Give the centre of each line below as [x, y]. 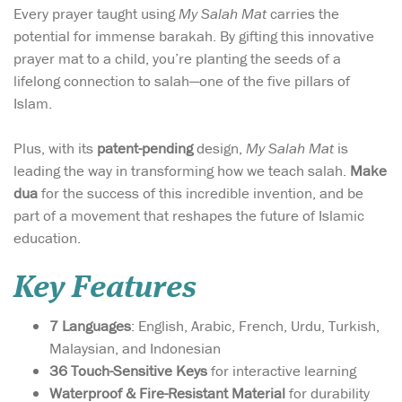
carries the [303, 13]
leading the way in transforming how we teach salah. [182, 170]
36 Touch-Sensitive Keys [128, 371]
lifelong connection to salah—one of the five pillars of [182, 80]
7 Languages [90, 326]
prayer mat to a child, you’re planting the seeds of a [177, 58]
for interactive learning [282, 371]
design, [219, 148]
